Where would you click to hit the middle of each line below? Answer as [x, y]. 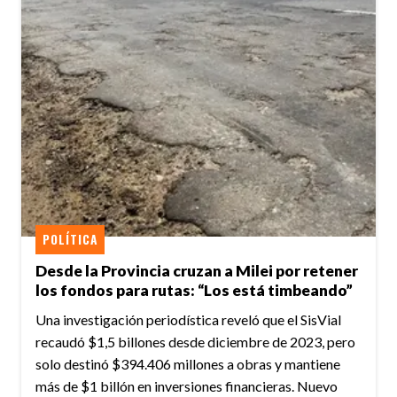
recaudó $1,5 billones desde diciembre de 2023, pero [195, 342]
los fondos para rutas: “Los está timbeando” [194, 291]
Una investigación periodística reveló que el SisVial [188, 320]
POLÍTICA [70, 239]
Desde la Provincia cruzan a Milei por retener [197, 271]
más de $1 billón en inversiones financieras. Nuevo [187, 386]
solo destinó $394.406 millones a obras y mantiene [188, 364]
